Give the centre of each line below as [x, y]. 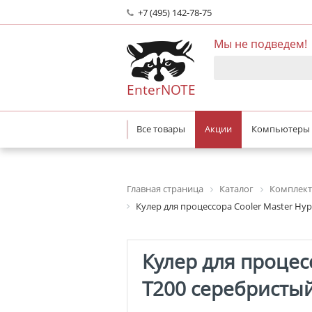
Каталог [236, 188]
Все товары [161, 129]
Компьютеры [281, 129]
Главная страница [165, 188]
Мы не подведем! [260, 44]
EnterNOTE [161, 90]
